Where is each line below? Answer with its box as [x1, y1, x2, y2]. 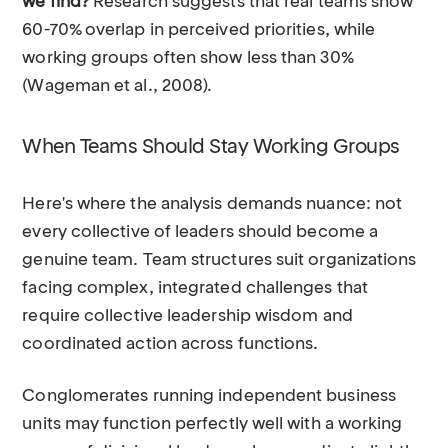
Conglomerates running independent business [22, 388, 396, 405]
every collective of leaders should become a [22, 224, 379, 241]
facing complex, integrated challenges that [22, 280, 368, 297]
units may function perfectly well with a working [22, 416, 403, 433]
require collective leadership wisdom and [22, 308, 353, 325]
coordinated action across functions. [22, 336, 319, 353]
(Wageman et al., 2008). [22, 78, 213, 95]
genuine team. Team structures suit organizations [22, 252, 417, 269]
